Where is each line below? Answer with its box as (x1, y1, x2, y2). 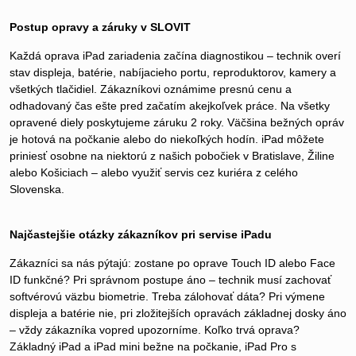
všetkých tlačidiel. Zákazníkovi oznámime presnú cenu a (10, 83, 292, 96)
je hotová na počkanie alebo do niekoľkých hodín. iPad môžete (10, 133, 324, 146)
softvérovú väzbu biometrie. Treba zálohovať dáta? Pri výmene (10, 290, 325, 304)
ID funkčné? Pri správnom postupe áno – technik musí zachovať (10, 273, 331, 287)
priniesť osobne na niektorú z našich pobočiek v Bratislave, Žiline (10, 149, 335, 163)
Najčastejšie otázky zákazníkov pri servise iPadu (10, 228, 272, 242)
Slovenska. (10, 183, 64, 196)
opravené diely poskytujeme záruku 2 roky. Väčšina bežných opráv (10, 116, 344, 130)
